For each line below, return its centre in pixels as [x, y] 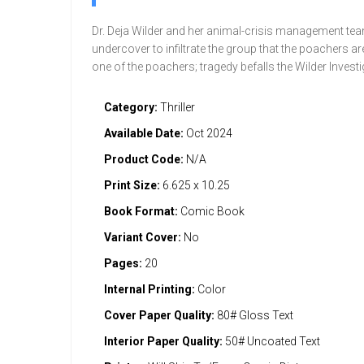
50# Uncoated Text [271, 341]
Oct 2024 [208, 133]
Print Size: [132, 185]
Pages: [123, 263]
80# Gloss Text [254, 315]
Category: [131, 107]
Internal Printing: [149, 289]
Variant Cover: [143, 237]
